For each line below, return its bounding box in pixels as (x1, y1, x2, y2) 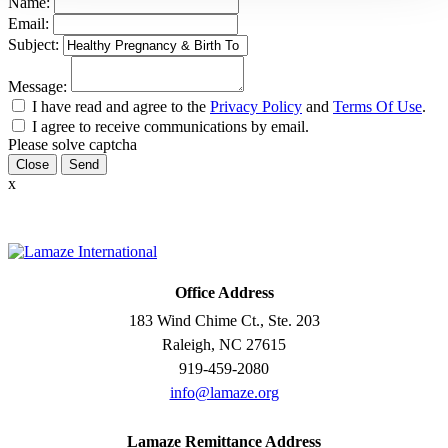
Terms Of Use (333, 97, 422, 115)
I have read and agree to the (32, 97, 210, 115)
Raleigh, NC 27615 (162, 335, 286, 353)
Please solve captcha (8, 135, 137, 153)
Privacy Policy (210, 97, 302, 115)
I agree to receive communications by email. (32, 117, 309, 135)
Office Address (174, 283, 274, 301)
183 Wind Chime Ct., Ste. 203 (128, 311, 320, 329)
